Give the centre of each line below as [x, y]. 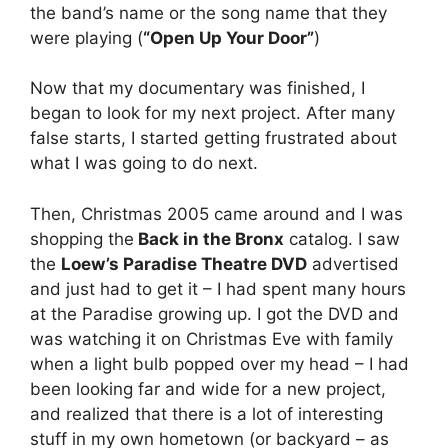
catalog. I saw [342, 238]
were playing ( [86, 37]
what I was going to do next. [144, 163]
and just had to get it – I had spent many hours [218, 288]
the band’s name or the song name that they [208, 12]
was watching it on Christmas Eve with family [211, 338]
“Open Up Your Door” [228, 37]
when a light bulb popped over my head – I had [219, 363]
